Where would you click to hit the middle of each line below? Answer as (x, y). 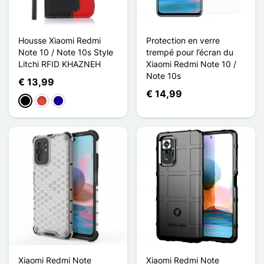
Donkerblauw (78, 101)
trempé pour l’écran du (190, 52)
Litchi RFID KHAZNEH (60, 64)
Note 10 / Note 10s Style (66, 52)
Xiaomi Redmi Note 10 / (191, 64)
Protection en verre (183, 40)
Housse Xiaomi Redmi (60, 40)
